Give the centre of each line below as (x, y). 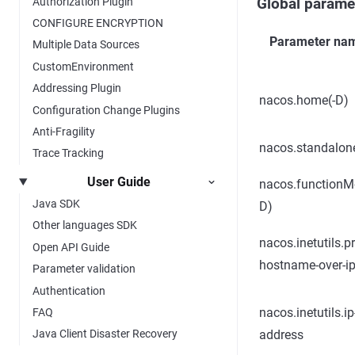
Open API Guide (71, 247)
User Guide (118, 181)
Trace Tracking (68, 153)
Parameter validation (84, 269)
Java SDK (56, 204)
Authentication (69, 290)
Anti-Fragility (64, 131)
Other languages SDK (85, 225)
